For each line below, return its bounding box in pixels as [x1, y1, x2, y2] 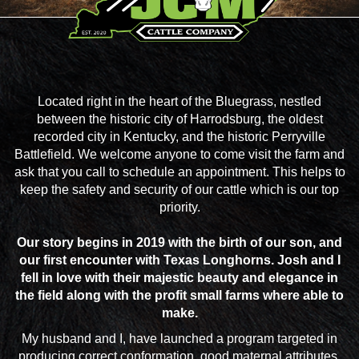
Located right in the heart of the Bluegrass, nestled [38, 95, 321, 108]
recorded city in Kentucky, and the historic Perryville [34, 130, 325, 143]
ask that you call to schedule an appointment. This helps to [14, 165, 345, 179]
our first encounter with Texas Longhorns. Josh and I [18, 253, 341, 267]
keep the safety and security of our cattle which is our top [20, 183, 339, 196]
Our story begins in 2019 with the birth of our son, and [17, 236, 342, 249]
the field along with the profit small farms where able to [15, 288, 344, 302]
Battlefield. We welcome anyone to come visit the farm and [14, 147, 345, 161]
